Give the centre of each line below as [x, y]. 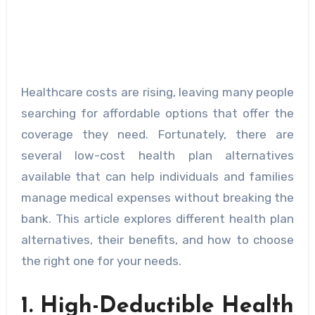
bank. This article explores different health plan [157, 219]
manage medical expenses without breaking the [157, 198]
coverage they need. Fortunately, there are [157, 135]
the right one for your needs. [101, 261]
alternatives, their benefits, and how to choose [157, 240]
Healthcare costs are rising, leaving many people [157, 92]
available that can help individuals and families [157, 177]
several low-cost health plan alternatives [157, 156]
